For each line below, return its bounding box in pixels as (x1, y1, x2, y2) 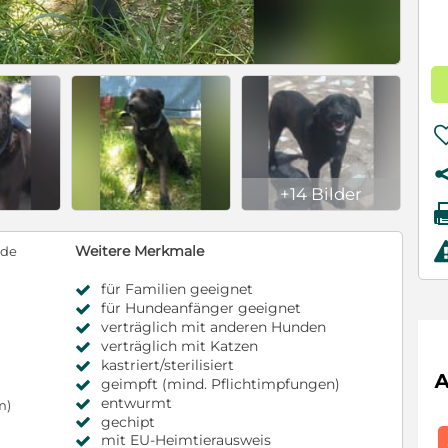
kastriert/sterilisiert (101, 355, 234, 374)
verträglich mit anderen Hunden (101, 318, 326, 337)
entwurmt (101, 393, 172, 412)
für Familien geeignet (101, 280, 253, 299)
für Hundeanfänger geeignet (101, 299, 301, 318)
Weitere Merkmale (75, 242, 204, 261)
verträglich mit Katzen (101, 337, 258, 356)
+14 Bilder (279, 184, 362, 205)
